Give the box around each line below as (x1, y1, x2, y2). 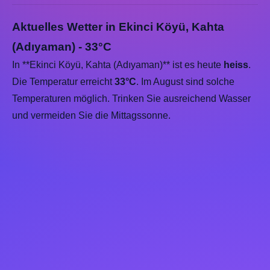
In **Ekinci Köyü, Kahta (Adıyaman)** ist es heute (12, 60, 224, 70)
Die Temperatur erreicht (12, 77, 115, 87)
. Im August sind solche (136, 77, 234, 87)
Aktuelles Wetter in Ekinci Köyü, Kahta (12, 20, 224, 33)
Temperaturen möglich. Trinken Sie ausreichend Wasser (12, 93, 251, 104)
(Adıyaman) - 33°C (12, 40, 111, 53)
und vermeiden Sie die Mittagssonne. (12, 110, 171, 121)
